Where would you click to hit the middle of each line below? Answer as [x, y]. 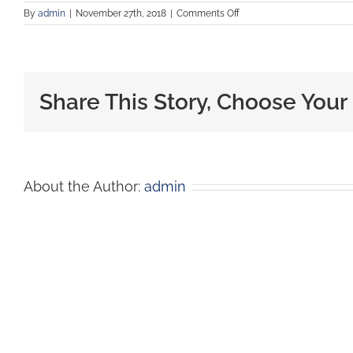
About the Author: [84, 186]
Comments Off [208, 13]
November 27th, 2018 [121, 13]
